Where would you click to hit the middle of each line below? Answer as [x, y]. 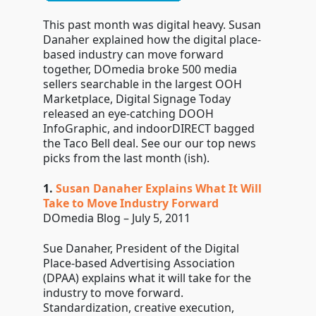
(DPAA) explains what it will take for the [147, 278]
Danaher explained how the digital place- [152, 39]
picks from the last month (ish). [126, 158]
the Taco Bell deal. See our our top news [149, 143]
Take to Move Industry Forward [130, 203]
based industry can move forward [133, 54]
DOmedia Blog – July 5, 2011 [116, 218]
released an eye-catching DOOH [128, 114]
